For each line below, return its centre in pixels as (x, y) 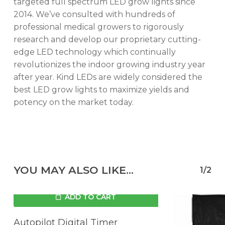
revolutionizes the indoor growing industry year (109, 65)
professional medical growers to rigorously (98, 27)
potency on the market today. (73, 102)
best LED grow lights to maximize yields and (101, 90)
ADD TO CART (90, 197)
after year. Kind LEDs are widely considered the (108, 77)
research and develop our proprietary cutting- (107, 40)
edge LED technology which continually (94, 52)
